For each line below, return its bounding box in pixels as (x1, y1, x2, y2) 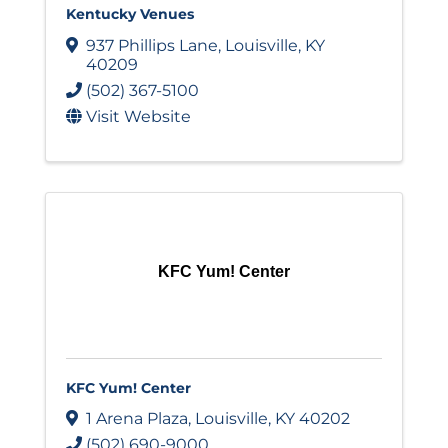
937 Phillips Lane (86, 35, 218, 55)
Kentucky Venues (66, 4, 194, 23)
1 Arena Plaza (86, 409, 188, 429)
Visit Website (86, 106, 191, 126)
